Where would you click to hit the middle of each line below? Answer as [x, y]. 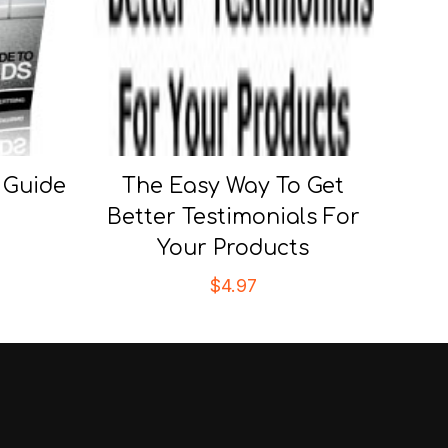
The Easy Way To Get [233, 186]
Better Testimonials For [233, 217]
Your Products [233, 248]
